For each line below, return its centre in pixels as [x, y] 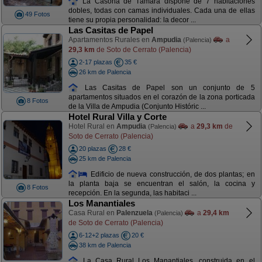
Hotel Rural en [92, 126]
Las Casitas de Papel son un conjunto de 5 [167, 87]
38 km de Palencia [105, 245]
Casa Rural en [92, 213]
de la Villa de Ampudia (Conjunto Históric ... [137, 107]
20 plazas [92, 149]
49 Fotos [38, 14]
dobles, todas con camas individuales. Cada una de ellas [161, 11]
